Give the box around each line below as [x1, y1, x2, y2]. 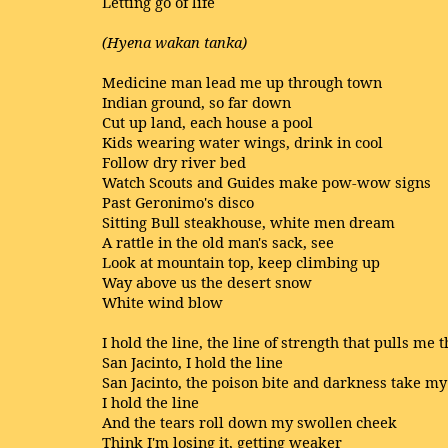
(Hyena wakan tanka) [102, 32, 247, 52]
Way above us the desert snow [102, 272, 312, 292]
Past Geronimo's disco [102, 192, 254, 212]
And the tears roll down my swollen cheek [102, 412, 397, 432]
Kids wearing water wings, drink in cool [102, 132, 383, 152]
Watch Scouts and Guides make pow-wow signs [102, 172, 431, 192]
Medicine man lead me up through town [102, 72, 382, 92]
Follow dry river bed [102, 152, 246, 172]
